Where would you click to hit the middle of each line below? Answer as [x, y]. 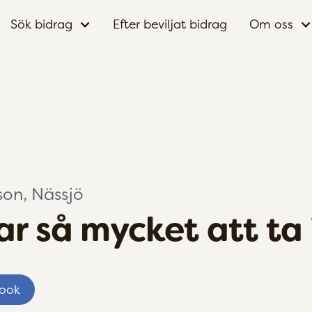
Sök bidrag [41, 24]
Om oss [272, 24]
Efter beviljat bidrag [170, 24]
